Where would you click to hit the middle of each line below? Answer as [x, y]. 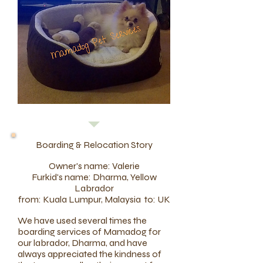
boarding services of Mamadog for [89, 232]
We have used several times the [82, 220]
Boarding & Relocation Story [94, 145]
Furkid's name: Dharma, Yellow [94, 177]
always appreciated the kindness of [90, 254]
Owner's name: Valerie [94, 166]
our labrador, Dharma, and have [82, 243]
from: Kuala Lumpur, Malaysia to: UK [94, 199]
